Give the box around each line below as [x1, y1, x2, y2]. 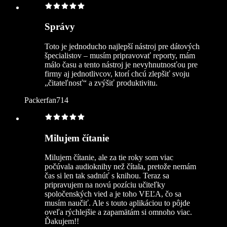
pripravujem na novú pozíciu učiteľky [45, 180, 165, 190]
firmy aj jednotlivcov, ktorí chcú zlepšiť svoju [45, 69, 190, 78]
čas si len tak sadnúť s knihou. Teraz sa [45, 171, 169, 180]
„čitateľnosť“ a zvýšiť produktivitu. [45, 79, 158, 87]
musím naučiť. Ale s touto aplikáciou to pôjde [45, 199, 190, 208]
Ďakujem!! [45, 217, 79, 226]
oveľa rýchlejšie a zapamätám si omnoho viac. [45, 208, 192, 217]
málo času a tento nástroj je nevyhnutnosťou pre [45, 60, 198, 69]
